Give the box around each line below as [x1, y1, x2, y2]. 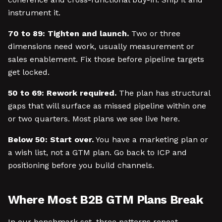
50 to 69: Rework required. [8, 88, 116, 98]
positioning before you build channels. [8, 161, 154, 170]
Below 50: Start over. [8, 135, 94, 144]
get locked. [8, 67, 50, 77]
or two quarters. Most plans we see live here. [8, 114, 180, 123]
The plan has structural [116, 88, 210, 98]
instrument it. [8, 8, 60, 17]
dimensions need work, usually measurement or [8, 42, 194, 51]
